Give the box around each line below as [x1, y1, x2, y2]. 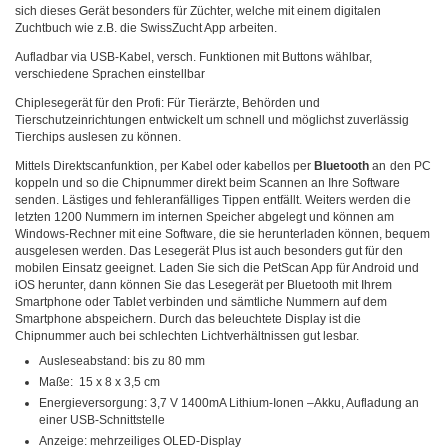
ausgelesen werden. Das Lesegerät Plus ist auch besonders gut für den [15, 244, 404, 258]
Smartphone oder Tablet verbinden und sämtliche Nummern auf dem [15, 295, 388, 309]
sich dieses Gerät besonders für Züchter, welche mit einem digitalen [15, 4, 382, 18]
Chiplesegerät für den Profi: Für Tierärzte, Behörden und [15, 96, 321, 110]
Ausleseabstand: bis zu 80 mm [39, 354, 206, 368]
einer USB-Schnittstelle [39, 413, 166, 427]
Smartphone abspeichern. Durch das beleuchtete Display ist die [15, 312, 362, 326]
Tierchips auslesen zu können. [15, 130, 185, 144]
